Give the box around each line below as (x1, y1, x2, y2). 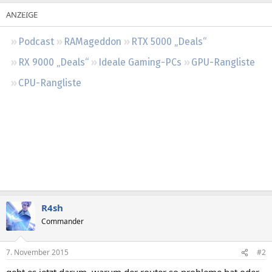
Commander (41, 216, 84, 226)
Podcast (18, 35, 54, 47)
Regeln (12, 3, 39, 14)
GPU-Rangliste (191, 56, 255, 68)
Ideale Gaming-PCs (98, 56, 182, 68)
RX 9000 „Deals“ (18, 56, 89, 68)
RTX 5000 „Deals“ (131, 35, 206, 47)
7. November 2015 (6, 247, 69, 257)
